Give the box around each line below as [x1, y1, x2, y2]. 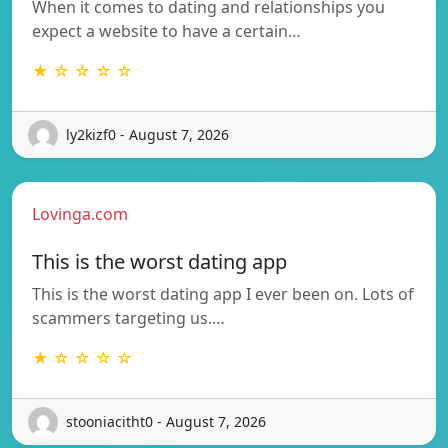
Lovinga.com [32, 202, 128, 225]
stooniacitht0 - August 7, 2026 [66, 412, 266, 432]
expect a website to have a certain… [32, 19, 301, 42]
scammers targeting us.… [32, 306, 225, 329]
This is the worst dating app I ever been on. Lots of [32, 282, 414, 305]
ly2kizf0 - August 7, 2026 [66, 125, 229, 145]
